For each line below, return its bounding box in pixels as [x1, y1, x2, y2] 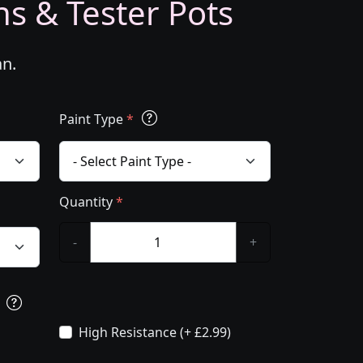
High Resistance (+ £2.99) [79, 323, 231, 341]
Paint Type [59, 110, 126, 128]
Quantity [59, 193, 116, 211]
